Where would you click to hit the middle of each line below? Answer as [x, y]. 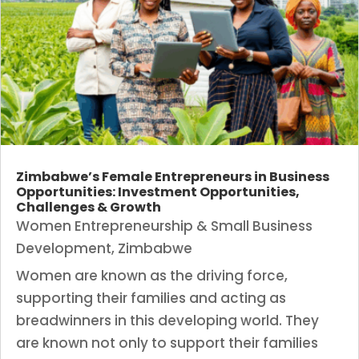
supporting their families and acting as [151, 298]
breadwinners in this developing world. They [167, 321]
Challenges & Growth [89, 208]
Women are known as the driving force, [152, 276]
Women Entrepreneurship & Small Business [164, 226]
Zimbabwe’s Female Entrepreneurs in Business [173, 177]
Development [64, 249]
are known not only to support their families [167, 343]
